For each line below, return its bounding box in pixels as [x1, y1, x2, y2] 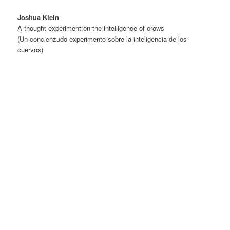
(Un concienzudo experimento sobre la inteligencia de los [17, 34, 187, 44]
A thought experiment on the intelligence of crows [17, 23, 165, 33]
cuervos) [17, 45, 44, 55]
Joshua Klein [17, 12, 60, 23]
